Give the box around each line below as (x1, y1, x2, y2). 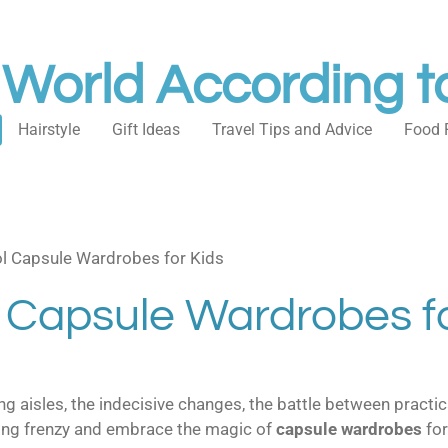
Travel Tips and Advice (212, 119, 373, 139)
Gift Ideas (112, 119, 181, 139)
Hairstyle (18, 119, 81, 139)
